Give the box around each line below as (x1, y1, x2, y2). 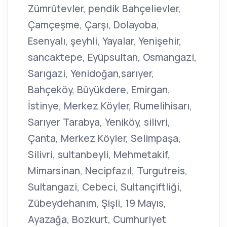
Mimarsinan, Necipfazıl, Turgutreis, (28, 164, 187, 178)
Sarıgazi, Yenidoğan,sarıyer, (28, 67, 154, 81)
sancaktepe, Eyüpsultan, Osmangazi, (28, 51, 197, 64)
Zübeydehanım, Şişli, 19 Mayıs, (28, 197, 166, 210)
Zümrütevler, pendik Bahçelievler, (28, 2, 181, 16)
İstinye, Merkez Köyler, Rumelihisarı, (28, 99, 192, 113)
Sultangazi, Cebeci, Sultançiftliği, (28, 180, 182, 194)
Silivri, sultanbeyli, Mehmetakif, (28, 148, 170, 162)
